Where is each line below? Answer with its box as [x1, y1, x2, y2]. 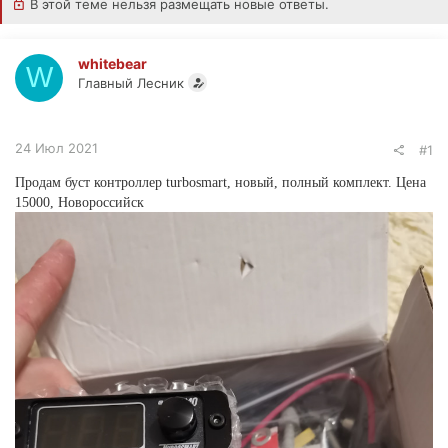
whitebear [78, 54, 147, 72]
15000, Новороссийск [15, 194, 144, 210]
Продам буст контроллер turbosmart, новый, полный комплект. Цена [15, 174, 426, 190]
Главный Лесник [78, 74, 184, 91]
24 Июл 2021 [15, 139, 98, 156]
